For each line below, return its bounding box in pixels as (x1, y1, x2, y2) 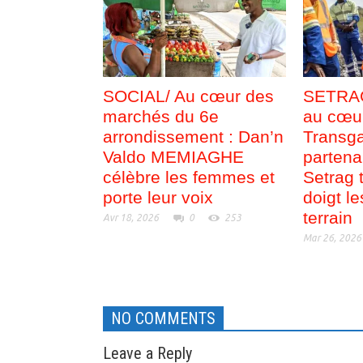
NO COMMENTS (111, 308, 216, 328)
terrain (303, 207, 353, 227)
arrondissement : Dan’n (103, 126, 284, 146)
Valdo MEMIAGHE (103, 147, 244, 166)
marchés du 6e (103, 106, 219, 126)
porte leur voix (103, 187, 213, 207)
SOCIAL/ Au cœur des (103, 86, 274, 105)
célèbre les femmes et (103, 167, 275, 186)
